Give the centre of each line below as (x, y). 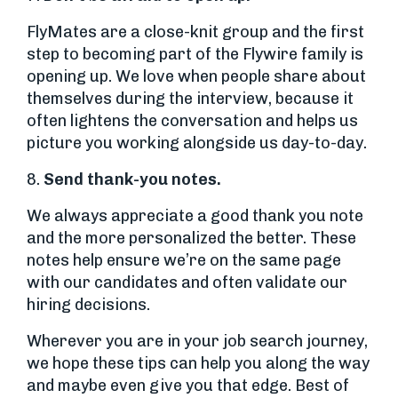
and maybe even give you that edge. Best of (188, 386)
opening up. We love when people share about (196, 76)
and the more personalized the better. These (191, 238)
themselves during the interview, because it (190, 99)
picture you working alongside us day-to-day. (197, 143)
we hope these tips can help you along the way (198, 363)
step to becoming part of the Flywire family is (195, 54)
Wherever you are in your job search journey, (197, 341)
